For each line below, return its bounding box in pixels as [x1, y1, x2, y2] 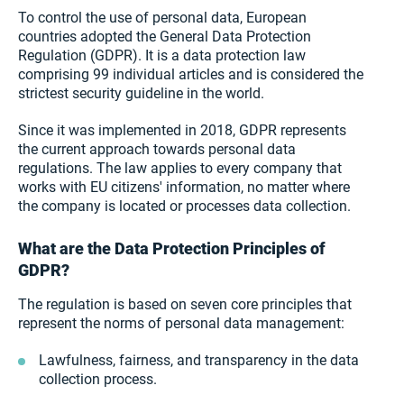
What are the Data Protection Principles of [18, 239, 326, 258]
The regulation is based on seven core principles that [18, 296, 352, 313]
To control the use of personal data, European [18, 9, 307, 26]
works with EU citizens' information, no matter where [18, 179, 350, 196]
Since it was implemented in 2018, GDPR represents [18, 122, 346, 139]
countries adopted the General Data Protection [18, 28, 311, 45]
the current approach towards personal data [18, 141, 296, 158]
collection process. [39, 371, 157, 388]
